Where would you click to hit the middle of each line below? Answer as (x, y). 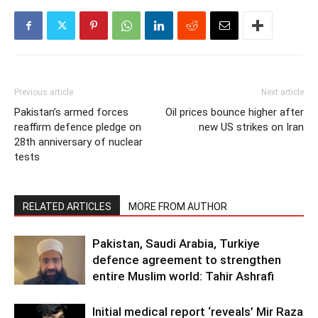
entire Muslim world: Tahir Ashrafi (183, 276)
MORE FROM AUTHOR (178, 207)
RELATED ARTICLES (67, 207)
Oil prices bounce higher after (235, 113)
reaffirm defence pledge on (78, 127)
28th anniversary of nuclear (78, 142)
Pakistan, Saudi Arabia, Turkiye (176, 244)
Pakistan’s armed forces (71, 113)
